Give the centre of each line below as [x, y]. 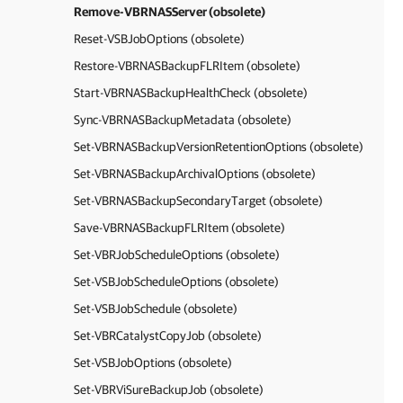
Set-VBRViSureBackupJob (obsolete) [169, 390]
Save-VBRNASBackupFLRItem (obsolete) [179, 228]
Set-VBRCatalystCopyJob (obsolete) [168, 336]
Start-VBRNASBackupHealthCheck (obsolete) [191, 93]
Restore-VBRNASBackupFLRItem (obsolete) [187, 66]
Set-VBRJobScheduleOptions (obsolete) [177, 255]
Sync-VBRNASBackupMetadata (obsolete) [183, 120]
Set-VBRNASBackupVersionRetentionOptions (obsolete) [219, 147]
